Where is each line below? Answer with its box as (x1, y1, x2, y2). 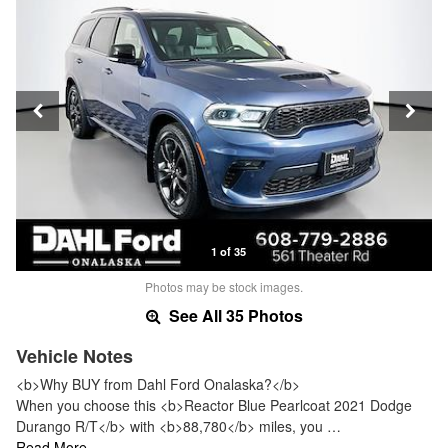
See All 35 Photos (164, 303, 303, 327)
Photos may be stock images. (145, 277, 303, 295)
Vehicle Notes (16, 342, 133, 369)
